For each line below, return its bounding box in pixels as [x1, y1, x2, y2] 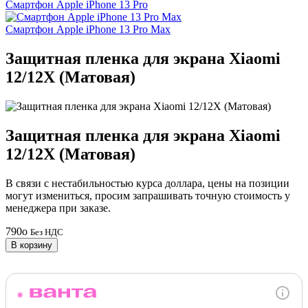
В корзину [11, 239, 52, 250]
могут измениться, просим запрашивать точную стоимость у [5, 189, 290, 201]
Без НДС [30, 226, 63, 237]
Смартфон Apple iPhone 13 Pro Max [5, 23, 170, 35]
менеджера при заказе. [5, 201, 111, 214]
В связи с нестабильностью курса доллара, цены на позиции [5, 177, 289, 189]
